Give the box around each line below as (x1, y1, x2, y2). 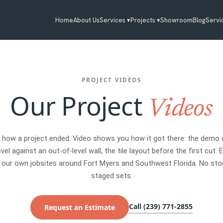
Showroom (160, 15, 193, 24)
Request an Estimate (44, 203, 115, 212)
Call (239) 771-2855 (129, 201, 193, 211)
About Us (73, 15, 100, 24)
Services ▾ (100, 15, 131, 24)
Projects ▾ (130, 15, 161, 24)
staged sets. (91, 172, 132, 180)
